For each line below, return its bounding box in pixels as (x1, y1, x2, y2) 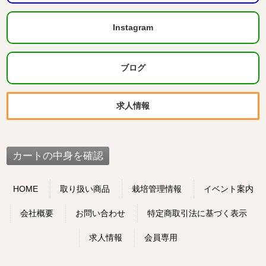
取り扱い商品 (59, 183, 110, 194)
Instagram (113, 22, 153, 32)
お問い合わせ (75, 208, 125, 218)
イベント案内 (203, 183, 254, 194)
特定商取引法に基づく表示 (147, 208, 247, 218)
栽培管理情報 (131, 183, 182, 194)
